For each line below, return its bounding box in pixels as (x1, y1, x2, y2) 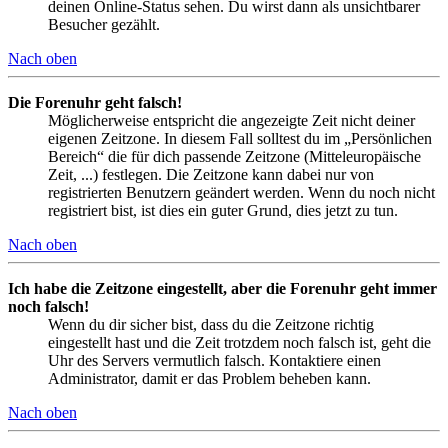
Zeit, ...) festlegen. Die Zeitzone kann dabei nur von (48, 166, 374, 184)
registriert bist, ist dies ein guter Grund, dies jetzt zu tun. (48, 202, 398, 220)
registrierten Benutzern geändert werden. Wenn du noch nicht (48, 184, 435, 202)
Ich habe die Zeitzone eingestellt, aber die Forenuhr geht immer (8, 280, 437, 298)
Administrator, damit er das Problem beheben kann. (48, 370, 371, 388)
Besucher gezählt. (48, 16, 160, 34)
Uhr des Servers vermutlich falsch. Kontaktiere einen (48, 352, 381, 370)
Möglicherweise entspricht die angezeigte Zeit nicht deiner (48, 112, 415, 130)
